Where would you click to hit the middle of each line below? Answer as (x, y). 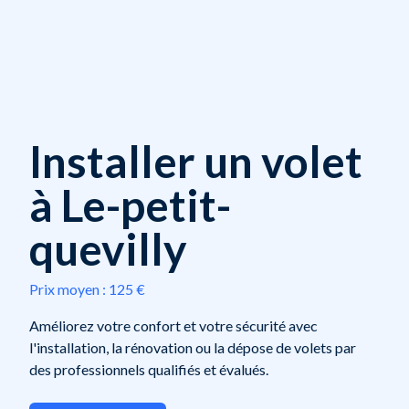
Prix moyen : (68, 288)
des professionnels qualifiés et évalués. (149, 369)
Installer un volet (196, 161)
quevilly (108, 248)
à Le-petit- (130, 204)
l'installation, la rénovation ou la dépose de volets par (193, 347)
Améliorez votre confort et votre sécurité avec (173, 325)
